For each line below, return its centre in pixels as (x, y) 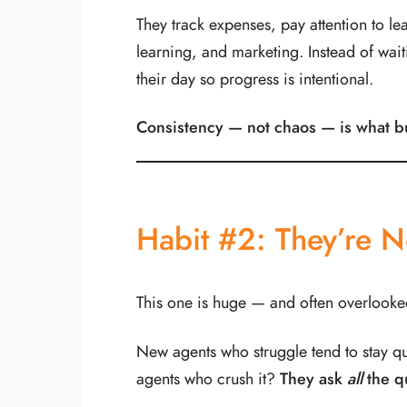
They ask (313, 378)
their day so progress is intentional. (255, 78)
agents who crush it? (208, 378)
